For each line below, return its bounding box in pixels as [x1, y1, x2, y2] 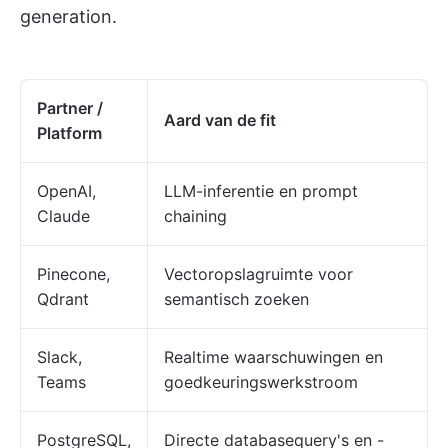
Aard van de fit [164, 109, 276, 130]
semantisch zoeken [164, 288, 309, 309]
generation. [20, 5, 117, 27]
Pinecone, [37, 263, 110, 284]
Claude [37, 205, 90, 226]
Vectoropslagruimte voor [164, 263, 353, 284]
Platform [37, 122, 102, 143]
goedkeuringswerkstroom [164, 371, 358, 392]
